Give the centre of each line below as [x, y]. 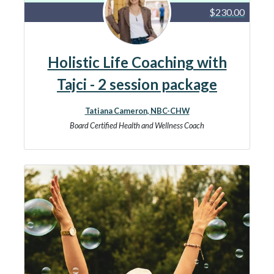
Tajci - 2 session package [137, 84]
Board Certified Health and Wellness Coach [137, 125]
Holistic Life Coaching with [137, 62]
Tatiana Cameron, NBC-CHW [137, 111]
